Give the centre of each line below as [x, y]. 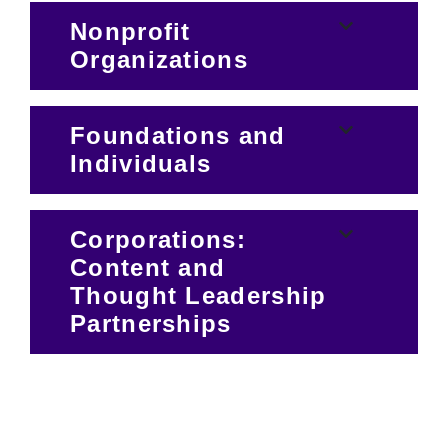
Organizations [159, 59]
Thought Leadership [198, 295]
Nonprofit [130, 31]
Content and [148, 267]
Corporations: [158, 239]
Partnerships [151, 323]
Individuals [141, 163]
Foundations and [178, 135]
